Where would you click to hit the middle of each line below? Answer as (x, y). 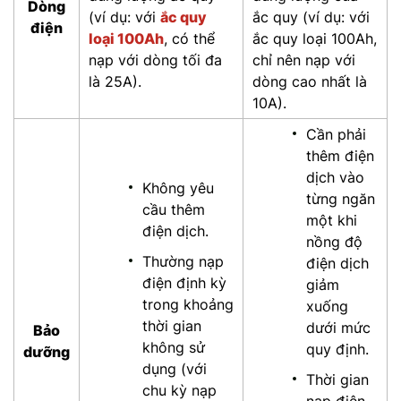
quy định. (337, 350)
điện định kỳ (184, 283)
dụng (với (175, 369)
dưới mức (338, 328)
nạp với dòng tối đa (155, 60)
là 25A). (115, 82)
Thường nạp (183, 262)
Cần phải (336, 135)
